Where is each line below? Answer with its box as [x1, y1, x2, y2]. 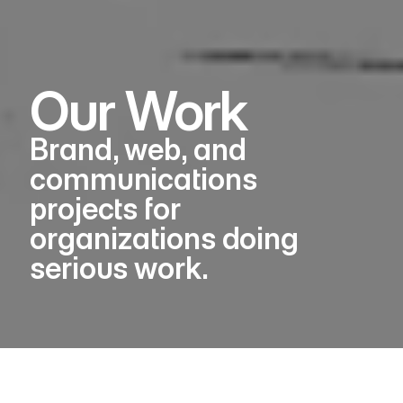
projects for [30, 191, 181, 227]
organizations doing [30, 220, 300, 256]
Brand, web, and [30, 131, 246, 167]
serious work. [30, 250, 209, 286]
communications [30, 161, 257, 197]
